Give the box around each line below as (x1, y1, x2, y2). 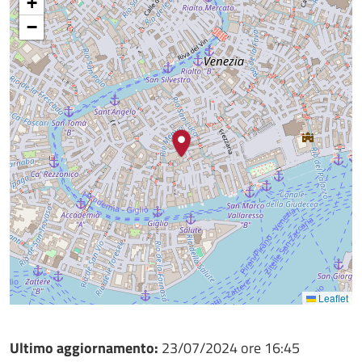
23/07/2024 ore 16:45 (162, 337, 300, 359)
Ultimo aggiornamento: (10, 337, 162, 359)
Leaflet (316, 291, 348, 305)
